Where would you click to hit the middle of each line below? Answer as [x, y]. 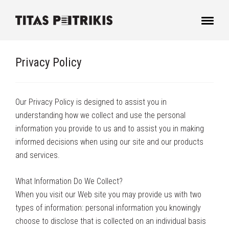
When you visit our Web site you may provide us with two [108, 194]
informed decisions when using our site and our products [109, 142]
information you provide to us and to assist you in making [110, 129]
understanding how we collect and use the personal [100, 115]
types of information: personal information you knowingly [108, 208]
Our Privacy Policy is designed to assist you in [91, 102]
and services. [38, 155]
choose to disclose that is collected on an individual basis [111, 221]
